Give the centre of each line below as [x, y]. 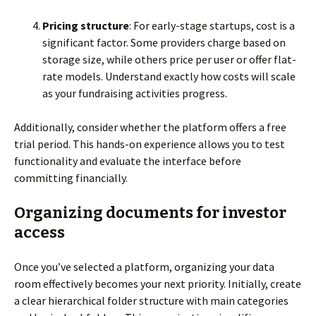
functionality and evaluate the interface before [128, 161]
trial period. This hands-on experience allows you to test [150, 144]
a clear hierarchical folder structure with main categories [151, 300]
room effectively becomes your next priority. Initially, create [158, 284]
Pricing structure [86, 25]
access [39, 232]
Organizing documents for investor [150, 213]
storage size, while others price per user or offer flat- [169, 59]
